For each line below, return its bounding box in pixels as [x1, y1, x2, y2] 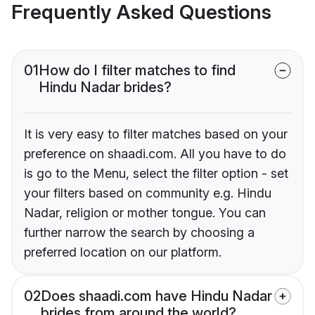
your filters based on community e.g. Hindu [24, 186, 271, 201]
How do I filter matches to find [39, 62, 236, 79]
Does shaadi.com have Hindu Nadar [41, 288, 272, 305]
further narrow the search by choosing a [24, 225, 255, 240]
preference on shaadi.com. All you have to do [24, 146, 286, 162]
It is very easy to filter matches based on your [24, 127, 288, 142]
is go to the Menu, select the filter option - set [24, 166, 288, 181]
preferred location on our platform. [24, 245, 221, 260]
